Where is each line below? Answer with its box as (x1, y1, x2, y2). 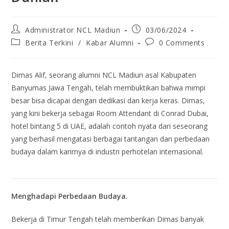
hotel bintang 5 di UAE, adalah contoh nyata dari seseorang (11, 121, 208, 131)
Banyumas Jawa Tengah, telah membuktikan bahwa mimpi (11, 83, 206, 93)
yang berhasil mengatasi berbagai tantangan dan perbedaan (11, 134, 210, 144)
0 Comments (158, 38, 205, 48)
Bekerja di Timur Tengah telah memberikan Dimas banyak (11, 214, 204, 224)
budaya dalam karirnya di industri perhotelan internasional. (11, 147, 204, 156)
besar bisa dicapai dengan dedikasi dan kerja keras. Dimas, (11, 96, 205, 105)
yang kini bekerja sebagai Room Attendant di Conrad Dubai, (11, 108, 209, 118)
